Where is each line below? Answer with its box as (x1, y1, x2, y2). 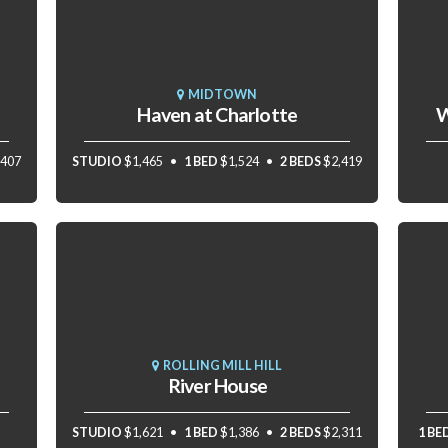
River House (167, 373, 268, 397)
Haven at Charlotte (137, 102, 298, 126)
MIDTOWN (184, 86, 258, 102)
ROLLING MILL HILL (159, 357, 283, 373)
